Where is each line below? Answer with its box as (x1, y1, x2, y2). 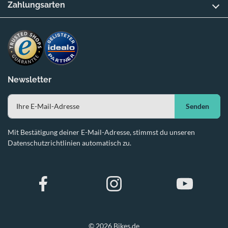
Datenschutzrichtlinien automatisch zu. (8, 138, 131, 147)
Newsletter (8, 74, 51, 84)
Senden (186, 102, 209, 111)
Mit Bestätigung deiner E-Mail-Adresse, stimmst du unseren (8, 127, 195, 136)
